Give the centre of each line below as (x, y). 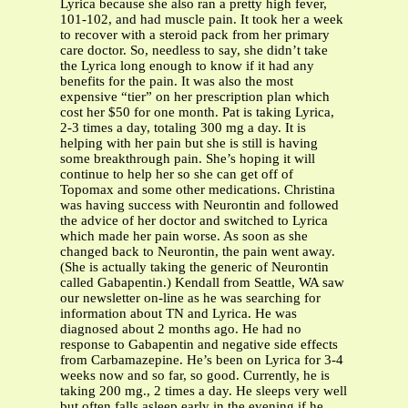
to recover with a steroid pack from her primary (195, 35)
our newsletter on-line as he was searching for (190, 298)
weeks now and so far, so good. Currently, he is (195, 376)
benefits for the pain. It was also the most (177, 82)
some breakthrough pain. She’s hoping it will (188, 159)
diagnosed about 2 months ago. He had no (181, 329)
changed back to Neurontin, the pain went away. (198, 252)
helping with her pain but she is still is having (189, 143)
